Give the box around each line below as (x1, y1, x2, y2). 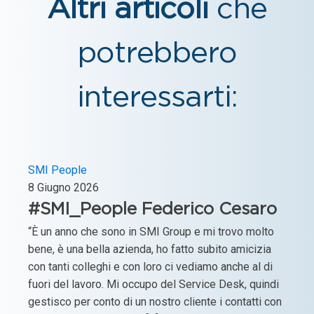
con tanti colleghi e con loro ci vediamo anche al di (28, 259, 273, 273)
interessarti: (76, 83, 238, 111)
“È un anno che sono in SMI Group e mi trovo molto (28, 224, 274, 238)
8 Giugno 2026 (28, 180, 99, 194)
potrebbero (76, 39, 238, 67)
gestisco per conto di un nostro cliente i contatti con (28, 294, 282, 308)
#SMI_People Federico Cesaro (28, 201, 277, 217)
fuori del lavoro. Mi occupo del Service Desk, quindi (28, 277, 279, 291)
